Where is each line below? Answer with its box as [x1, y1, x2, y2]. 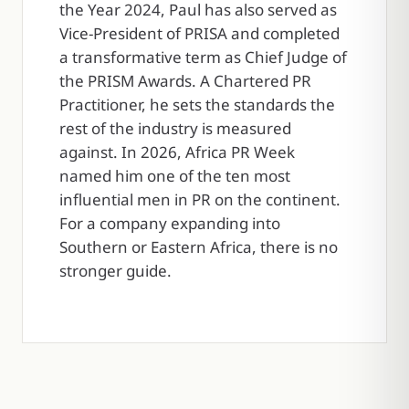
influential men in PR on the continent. [59, 188, 341, 210]
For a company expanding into [59, 212, 280, 234]
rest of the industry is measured [59, 117, 291, 139]
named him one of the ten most [59, 164, 290, 186]
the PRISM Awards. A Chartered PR [59, 69, 311, 91]
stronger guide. [59, 259, 172, 281]
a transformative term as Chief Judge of [59, 46, 347, 68]
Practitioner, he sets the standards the [59, 93, 335, 115]
